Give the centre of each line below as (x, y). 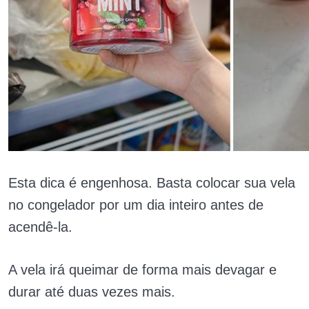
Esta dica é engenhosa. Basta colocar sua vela (152, 183)
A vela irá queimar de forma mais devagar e (142, 270)
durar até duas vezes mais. (92, 292)
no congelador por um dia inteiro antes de (136, 205)
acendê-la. (40, 227)
